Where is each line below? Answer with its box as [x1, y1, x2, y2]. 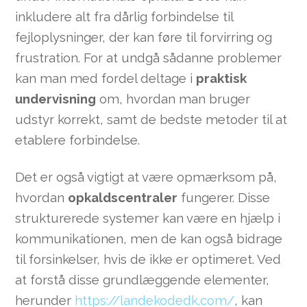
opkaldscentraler [68, 189, 178, 205]
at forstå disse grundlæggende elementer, [15, 271, 270, 287]
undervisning [15, 90, 97, 106]
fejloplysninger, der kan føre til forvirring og [15, 29, 273, 45]
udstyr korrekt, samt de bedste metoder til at [15, 111, 288, 127]
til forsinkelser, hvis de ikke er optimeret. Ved [15, 251, 282, 267]
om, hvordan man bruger [96, 90, 251, 106]
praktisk [196, 70, 247, 86]
